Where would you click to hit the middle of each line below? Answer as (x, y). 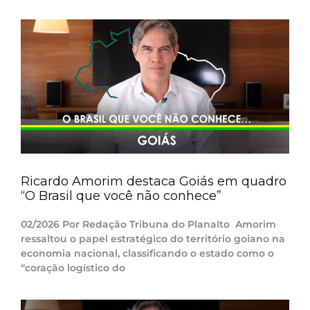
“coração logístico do (73, 267)
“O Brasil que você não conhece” (121, 195)
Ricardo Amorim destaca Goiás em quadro (154, 181)
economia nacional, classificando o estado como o (147, 253)
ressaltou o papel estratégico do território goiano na (153, 238)
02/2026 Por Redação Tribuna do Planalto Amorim (148, 224)
